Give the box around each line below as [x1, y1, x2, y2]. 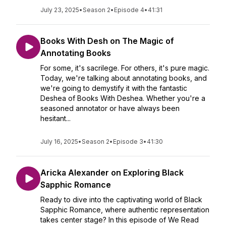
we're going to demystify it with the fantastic [40, 84, 187, 92]
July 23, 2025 [40, 6, 79, 14]
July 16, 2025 [40, 138, 78, 145]
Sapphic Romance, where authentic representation [40, 205, 209, 214]
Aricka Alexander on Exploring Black [40, 167, 184, 178]
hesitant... [40, 114, 71, 123]
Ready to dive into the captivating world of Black [40, 195, 202, 204]
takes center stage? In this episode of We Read [40, 215, 199, 224]
